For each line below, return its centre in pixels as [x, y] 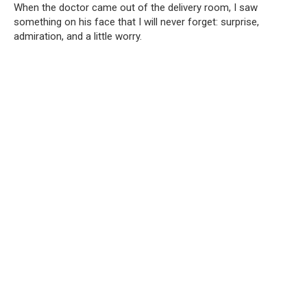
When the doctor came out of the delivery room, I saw [136, 8]
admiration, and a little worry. [78, 37]
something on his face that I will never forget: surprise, [136, 22]
